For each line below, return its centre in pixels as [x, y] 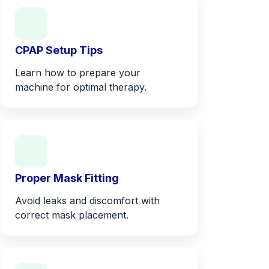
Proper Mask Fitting [67, 178]
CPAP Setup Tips [59, 50]
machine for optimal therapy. [81, 87]
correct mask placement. [72, 215]
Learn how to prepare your [78, 72]
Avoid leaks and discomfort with [87, 200]
